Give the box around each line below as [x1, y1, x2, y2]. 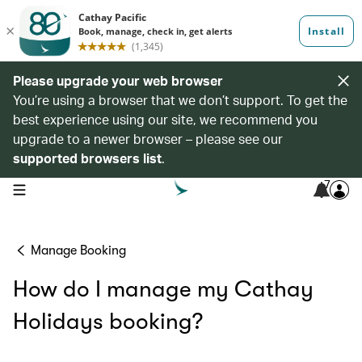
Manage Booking [31, 243, 126, 258]
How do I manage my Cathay [13, 276, 314, 302]
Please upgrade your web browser [13, 72, 223, 89]
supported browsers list [13, 149, 162, 166]
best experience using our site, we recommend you [13, 111, 318, 128]
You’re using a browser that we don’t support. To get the [13, 91, 347, 108]
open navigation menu [12, 182, 115, 195]
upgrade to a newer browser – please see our [13, 130, 283, 147]
